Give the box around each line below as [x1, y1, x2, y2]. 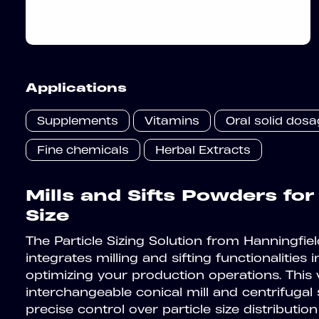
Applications [26, 80, 127, 95]
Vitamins [145, 114, 199, 127]
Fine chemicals [37, 143, 129, 157]
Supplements [37, 114, 118, 127]
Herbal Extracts [155, 143, 251, 157]
